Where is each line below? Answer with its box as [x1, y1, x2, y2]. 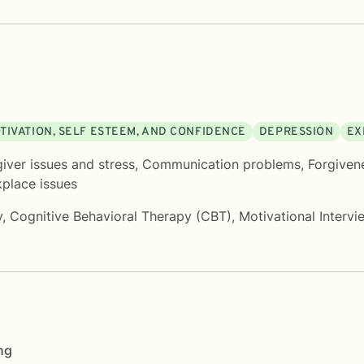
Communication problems [142, 155, 301, 172]
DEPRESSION [258, 124, 334, 139]
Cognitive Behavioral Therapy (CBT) [10, 207, 232, 224]
